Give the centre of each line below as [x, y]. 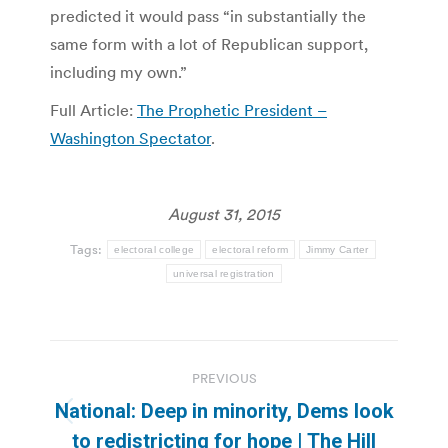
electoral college [154, 250]
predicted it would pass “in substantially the [208, 16]
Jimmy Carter [337, 250]
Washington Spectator [130, 138]
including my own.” [118, 72]
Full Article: [93, 110]
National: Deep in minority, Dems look [224, 411]
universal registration [224, 274]
